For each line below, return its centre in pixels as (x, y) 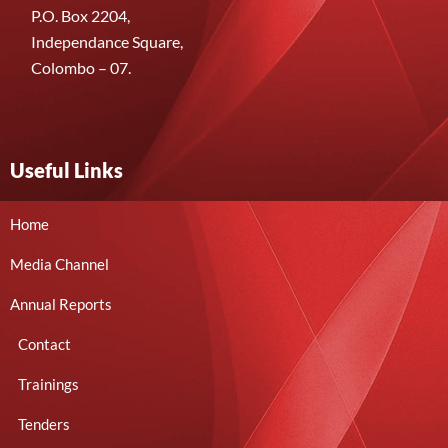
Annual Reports (61, 304)
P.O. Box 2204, (80, 15)
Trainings (48, 384)
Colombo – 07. (81, 67)
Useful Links (66, 170)
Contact (44, 344)
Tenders (44, 424)
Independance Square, (107, 41)
